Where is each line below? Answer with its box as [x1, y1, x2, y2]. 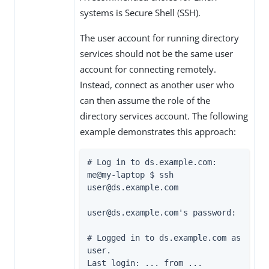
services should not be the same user [80, 47, 233, 60]
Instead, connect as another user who [80, 79, 234, 91]
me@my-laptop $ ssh [87, 170, 174, 180]
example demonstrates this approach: [80, 125, 236, 138]
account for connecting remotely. [80, 63, 216, 76]
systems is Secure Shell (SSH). [80, 7, 201, 19]
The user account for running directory [80, 32, 239, 44]
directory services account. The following [80, 110, 248, 122]
